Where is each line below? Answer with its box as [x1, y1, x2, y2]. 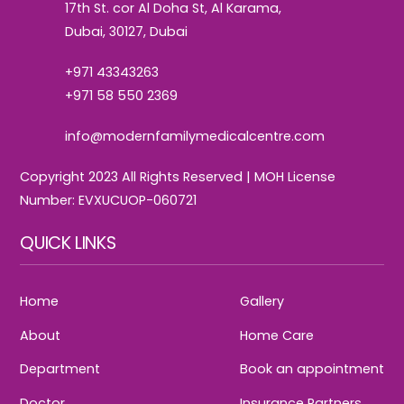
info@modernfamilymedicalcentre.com [65, 126, 326, 145]
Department [20, 360, 101, 379]
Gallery [239, 292, 284, 311]
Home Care [239, 326, 314, 344]
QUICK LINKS [20, 231, 116, 256]
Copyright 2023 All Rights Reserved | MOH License [20, 167, 336, 186]
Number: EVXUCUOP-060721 [20, 190, 197, 209]
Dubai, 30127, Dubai [65, 23, 188, 41]
